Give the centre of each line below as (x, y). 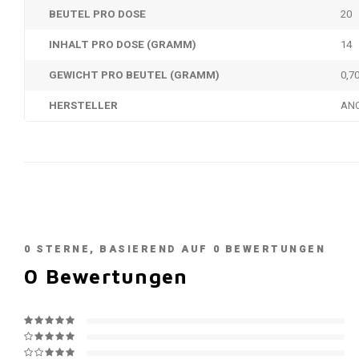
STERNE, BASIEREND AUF (122, 249)
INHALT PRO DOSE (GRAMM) (123, 45)
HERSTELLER (83, 106)
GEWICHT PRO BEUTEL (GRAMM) (134, 75)
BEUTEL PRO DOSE (97, 14)
